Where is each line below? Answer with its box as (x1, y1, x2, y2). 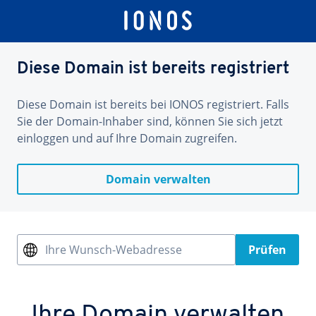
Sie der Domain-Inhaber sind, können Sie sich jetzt (17, 114, 283, 129)
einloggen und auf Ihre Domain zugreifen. (17, 130, 237, 146)
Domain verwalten (105, 171, 211, 187)
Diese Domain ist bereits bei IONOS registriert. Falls (17, 97, 289, 112)
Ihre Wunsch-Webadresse (45, 242, 182, 257)
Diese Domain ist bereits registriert (17, 61, 289, 78)
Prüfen (248, 242, 286, 257)
